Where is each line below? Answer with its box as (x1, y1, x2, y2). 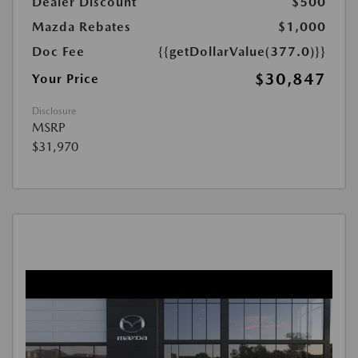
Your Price (32, 70, 99, 86)
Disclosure (32, 105, 76, 117)
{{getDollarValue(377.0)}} (158, 43, 326, 59)
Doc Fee (32, 43, 85, 59)
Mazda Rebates (32, 18, 131, 34)
